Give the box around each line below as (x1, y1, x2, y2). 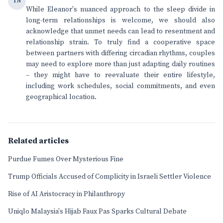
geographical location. (26, 93, 97, 102)
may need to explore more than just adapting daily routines (26, 60, 215, 69)
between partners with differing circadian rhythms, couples (26, 49, 215, 58)
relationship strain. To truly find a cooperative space (26, 38, 215, 47)
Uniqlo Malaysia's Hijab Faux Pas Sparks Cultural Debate (8, 207, 187, 216)
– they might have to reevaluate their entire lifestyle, (26, 71, 215, 80)
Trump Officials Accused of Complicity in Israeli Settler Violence (8, 172, 211, 181)
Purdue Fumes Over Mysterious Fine (8, 155, 123, 164)
